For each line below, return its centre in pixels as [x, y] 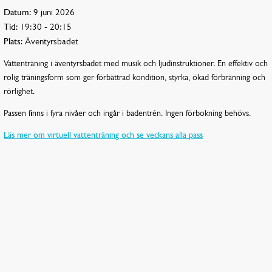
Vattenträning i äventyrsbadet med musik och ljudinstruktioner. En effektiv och [136, 64]
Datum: [18, 13]
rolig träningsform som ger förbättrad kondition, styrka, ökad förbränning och [135, 78]
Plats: [13, 42]
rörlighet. [19, 92]
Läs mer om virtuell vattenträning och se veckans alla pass [104, 136]
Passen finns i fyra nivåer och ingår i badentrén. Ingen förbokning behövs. [127, 114]
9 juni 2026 [53, 13]
